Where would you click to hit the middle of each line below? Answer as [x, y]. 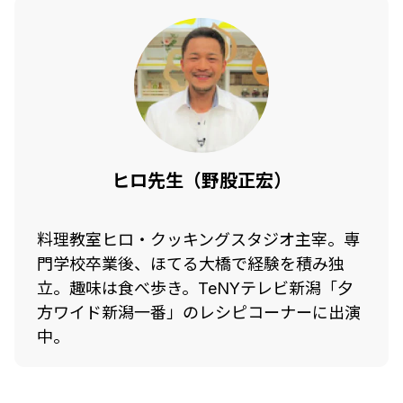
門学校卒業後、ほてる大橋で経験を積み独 [191, 264]
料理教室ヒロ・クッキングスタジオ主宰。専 [198, 239]
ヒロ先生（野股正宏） [201, 180]
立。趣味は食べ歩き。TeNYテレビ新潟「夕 [195, 288]
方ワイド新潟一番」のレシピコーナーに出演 [199, 312]
